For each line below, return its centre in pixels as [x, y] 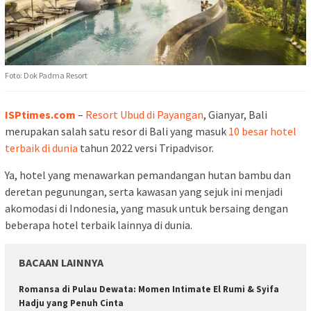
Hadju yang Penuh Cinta [71, 303]
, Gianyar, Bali [235, 114]
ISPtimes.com [40, 114]
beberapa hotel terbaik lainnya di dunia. [99, 225]
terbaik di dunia [41, 148]
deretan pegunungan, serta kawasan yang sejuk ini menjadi [144, 191]
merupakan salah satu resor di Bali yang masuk [117, 131]
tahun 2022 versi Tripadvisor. [146, 148]
